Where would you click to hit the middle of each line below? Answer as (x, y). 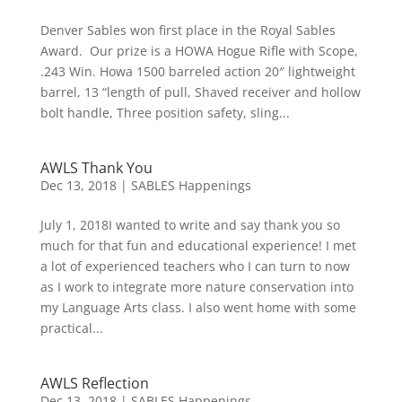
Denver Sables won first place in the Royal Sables (188, 30)
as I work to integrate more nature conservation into (197, 287)
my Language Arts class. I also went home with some (198, 307)
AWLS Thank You (96, 168)
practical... (71, 328)
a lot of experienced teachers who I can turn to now (195, 266)
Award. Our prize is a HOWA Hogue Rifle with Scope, (199, 51)
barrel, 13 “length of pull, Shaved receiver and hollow (200, 92)
